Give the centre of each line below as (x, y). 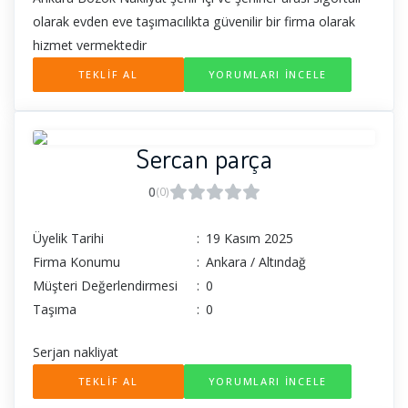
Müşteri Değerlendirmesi (105, 286)
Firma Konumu (76, 262)
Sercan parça (204, 158)
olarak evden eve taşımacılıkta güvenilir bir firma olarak (194, 22)
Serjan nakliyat (76, 352)
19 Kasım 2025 (250, 239)
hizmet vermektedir (90, 46)
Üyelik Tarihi (68, 239)
